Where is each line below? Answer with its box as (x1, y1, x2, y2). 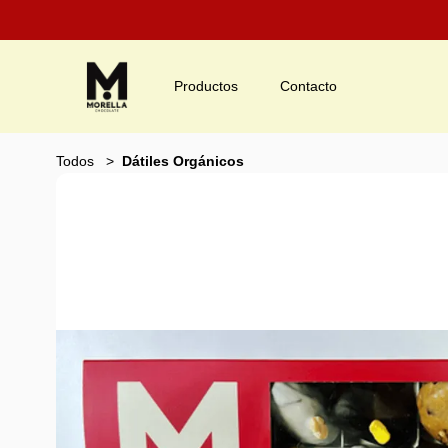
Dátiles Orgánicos (122, 153, 244, 169)
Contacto (280, 78, 337, 94)
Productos (174, 78, 238, 94)
